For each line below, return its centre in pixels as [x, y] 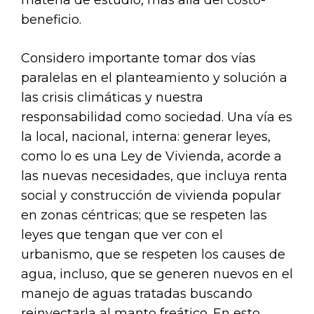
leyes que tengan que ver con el [122, 234]
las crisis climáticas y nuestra [112, 97]
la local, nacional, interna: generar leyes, [146, 136]
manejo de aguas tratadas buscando [137, 293]
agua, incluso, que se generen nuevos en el [157, 274]
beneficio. [51, 19]
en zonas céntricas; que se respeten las [144, 215]
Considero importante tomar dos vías [138, 58]
